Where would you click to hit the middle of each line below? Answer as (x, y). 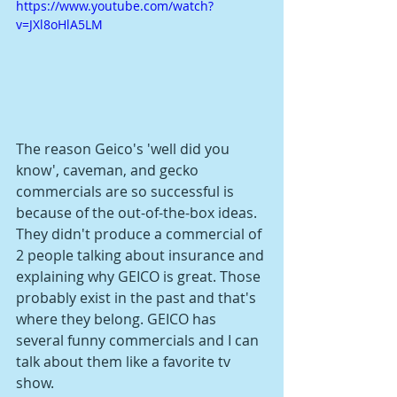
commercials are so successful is (127, 191)
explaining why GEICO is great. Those (140, 276)
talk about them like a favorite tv (125, 361)
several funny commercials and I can (139, 340)
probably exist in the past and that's (138, 297)
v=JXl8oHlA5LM (59, 24)
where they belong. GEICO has (118, 319)
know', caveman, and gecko (109, 170)
